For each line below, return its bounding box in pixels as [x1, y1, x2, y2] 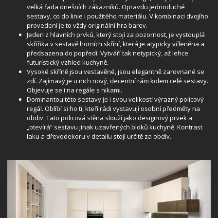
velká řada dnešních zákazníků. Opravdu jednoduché [27, 2, 185, 11]
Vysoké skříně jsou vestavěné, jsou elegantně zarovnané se [27, 67, 204, 76]
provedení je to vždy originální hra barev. [27, 21, 147, 30]
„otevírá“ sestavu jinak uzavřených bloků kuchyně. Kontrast [27, 123, 202, 131]
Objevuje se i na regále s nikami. [27, 86, 122, 94]
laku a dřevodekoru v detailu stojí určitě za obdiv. [27, 132, 171, 141]
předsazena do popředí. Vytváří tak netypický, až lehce [27, 49, 188, 57]
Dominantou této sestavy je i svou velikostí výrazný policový [27, 95, 204, 104]
